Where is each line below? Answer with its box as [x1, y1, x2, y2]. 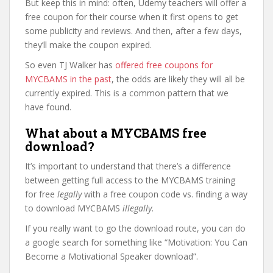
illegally [122, 202, 152, 214]
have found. [25, 101, 71, 113]
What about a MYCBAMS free [25, 125, 207, 141]
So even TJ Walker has [25, 59, 115, 71]
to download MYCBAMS [25, 202, 122, 214]
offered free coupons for [115, 59, 213, 71]
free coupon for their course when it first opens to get [25, 11, 238, 23]
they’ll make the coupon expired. [25, 39, 152, 51]
